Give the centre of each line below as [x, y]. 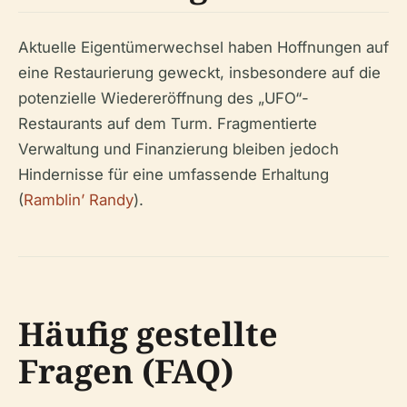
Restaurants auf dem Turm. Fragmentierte [168, 123]
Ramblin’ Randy [79, 199]
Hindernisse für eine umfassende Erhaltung [174, 174]
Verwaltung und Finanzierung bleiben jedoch [179, 149]
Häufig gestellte [148, 333]
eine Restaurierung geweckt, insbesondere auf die [199, 72]
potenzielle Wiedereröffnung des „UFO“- [164, 98]
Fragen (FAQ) [126, 371]
